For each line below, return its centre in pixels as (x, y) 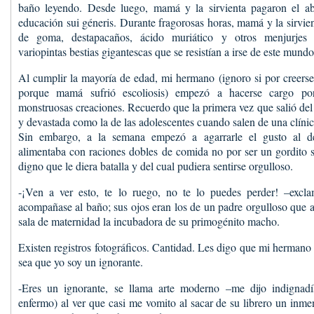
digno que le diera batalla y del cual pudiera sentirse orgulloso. (156, 166)
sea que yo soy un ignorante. (81, 262)
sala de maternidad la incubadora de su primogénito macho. (149, 221)
